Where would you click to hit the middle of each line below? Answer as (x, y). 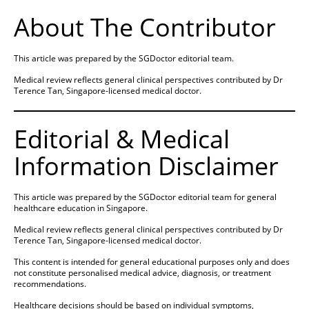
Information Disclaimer (146, 166)
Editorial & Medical (122, 139)
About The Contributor (145, 28)
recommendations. (50, 284)
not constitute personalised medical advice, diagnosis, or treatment (142, 273)
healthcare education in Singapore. (81, 208)
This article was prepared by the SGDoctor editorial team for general (145, 197)
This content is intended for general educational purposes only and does (152, 262)
